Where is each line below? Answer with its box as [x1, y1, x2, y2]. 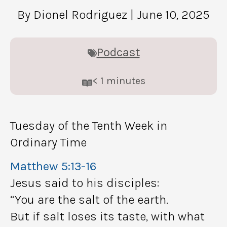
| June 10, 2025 [130, 7, 210, 22]
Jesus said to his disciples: [10, 175, 160, 190]
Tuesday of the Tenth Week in [10, 118, 167, 133]
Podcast [96, 45, 140, 59]
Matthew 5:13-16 [10, 159, 96, 173]
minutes [106, 74, 145, 87]
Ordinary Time [10, 135, 87, 149]
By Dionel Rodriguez [17, 7, 127, 22]
